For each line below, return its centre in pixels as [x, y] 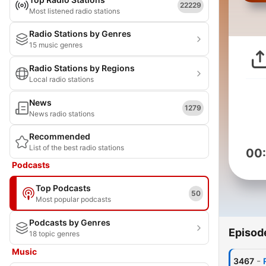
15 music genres [56, 45]
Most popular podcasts [73, 199]
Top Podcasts [63, 188]
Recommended [60, 136]
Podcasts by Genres [70, 222]
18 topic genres [54, 234]
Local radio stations [61, 79]
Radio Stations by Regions [82, 68]
